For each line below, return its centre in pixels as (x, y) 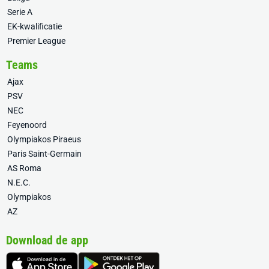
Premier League (36, 41)
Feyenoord (27, 125)
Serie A (20, 12)
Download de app (47, 240)
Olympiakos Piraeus (44, 139)
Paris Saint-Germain (44, 154)
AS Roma (24, 168)
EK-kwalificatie (35, 26)
